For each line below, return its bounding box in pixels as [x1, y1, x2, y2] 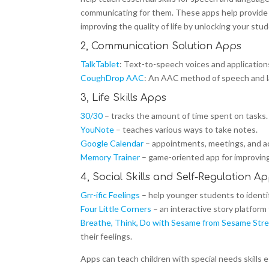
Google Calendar [80, 138, 144, 148]
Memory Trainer [80, 151, 141, 162]
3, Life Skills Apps [80, 92, 167, 103]
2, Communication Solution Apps [80, 40, 242, 52]
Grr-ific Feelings [80, 189, 141, 200]
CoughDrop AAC [80, 72, 145, 83]
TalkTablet [80, 58, 120, 69]
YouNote [80, 124, 115, 134]
